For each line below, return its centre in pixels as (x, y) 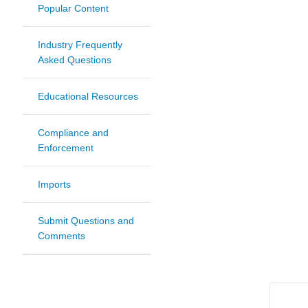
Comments (62, 236)
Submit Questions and (86, 221)
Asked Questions (75, 60)
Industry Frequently (80, 45)
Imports (54, 185)
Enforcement (66, 148)
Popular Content (73, 9)
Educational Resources (88, 97)
